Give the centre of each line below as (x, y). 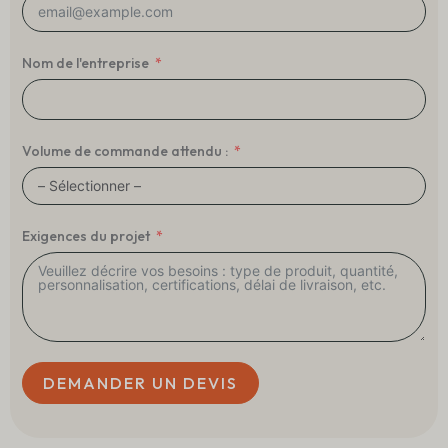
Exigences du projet (86, 236)
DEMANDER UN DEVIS (140, 383)
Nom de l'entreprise (85, 63)
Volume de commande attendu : (125, 151)
